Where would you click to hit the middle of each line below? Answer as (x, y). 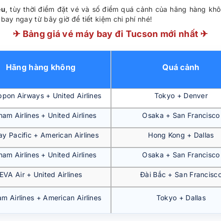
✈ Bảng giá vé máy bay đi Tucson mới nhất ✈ (110, 34)
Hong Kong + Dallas (181, 135)
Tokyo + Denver (181, 95)
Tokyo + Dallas (181, 198)
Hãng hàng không (41, 67)
